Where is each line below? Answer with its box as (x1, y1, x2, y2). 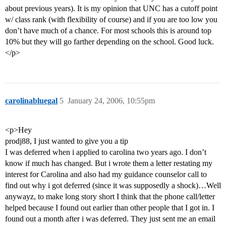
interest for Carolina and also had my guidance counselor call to (5, 170, 207, 179)
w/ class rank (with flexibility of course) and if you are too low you (5, 15, 217, 24)
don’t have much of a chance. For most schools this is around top (5, 26, 211, 35)
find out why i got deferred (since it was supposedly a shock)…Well (5, 181, 221, 190)
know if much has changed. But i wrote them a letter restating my (5, 159, 212, 168)
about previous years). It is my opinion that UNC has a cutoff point (5, 4, 217, 13)
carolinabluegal (5, 96, 58, 105)
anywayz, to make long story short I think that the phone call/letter (5, 192, 215, 201)
